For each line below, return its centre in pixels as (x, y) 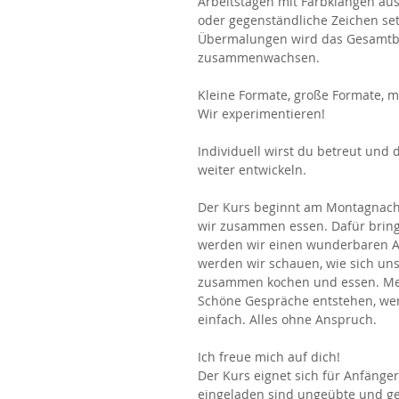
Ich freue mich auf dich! (269, 357)
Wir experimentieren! (261, 114)
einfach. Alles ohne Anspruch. (289, 319)
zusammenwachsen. (261, 57)
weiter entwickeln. (252, 170)
